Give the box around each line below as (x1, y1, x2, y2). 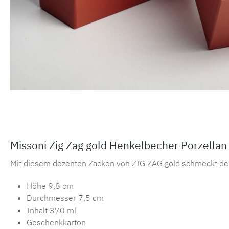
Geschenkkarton (27, 217, 86, 227)
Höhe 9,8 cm (27, 180, 74, 191)
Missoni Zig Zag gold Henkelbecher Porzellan (10, 138, 227, 152)
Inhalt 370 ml (27, 204, 76, 215)
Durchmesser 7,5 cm (27, 192, 104, 203)
